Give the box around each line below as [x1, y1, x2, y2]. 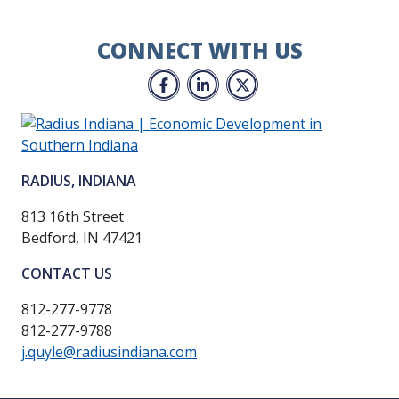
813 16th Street [21, 207, 124, 227]
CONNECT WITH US [96, 36, 303, 66]
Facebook [167, 72, 236, 94]
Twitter [248, 72, 300, 94]
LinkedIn [208, 72, 270, 94]
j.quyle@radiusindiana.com [21, 342, 197, 362]
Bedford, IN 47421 [21, 228, 142, 248]
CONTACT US [21, 264, 112, 284]
